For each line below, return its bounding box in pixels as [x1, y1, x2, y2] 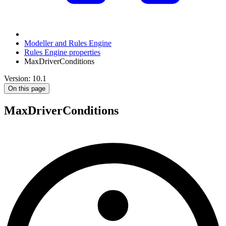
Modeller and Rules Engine [24, 39, 111, 47]
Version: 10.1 [4, 74, 46, 83]
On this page [8, 85, 45, 92]
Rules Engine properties [24, 48, 100, 56]
